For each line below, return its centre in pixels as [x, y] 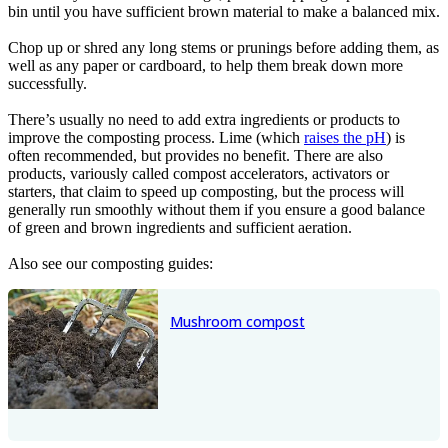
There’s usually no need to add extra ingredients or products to [204, 120]
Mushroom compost [237, 322]
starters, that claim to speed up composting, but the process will [206, 192]
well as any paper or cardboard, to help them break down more [205, 66]
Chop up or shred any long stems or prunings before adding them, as [223, 48]
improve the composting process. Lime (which [156, 138]
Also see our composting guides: [110, 264]
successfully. [47, 84]
